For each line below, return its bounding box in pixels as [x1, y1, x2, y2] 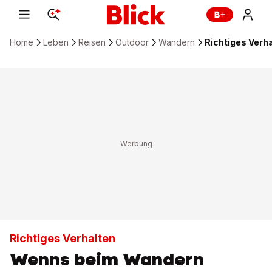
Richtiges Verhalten [10, 232, 115, 245]
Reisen [78, 37, 106, 47]
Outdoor [115, 37, 149, 47]
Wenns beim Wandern [10, 248, 204, 271]
